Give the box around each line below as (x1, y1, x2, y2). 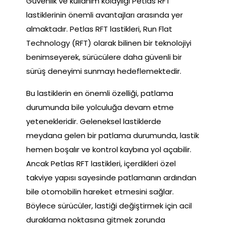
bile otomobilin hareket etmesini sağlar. (26, 186, 174, 197)
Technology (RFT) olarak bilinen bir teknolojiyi (26, 37, 191, 48)
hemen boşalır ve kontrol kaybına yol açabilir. (26, 144, 191, 155)
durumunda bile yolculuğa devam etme (26, 101, 174, 113)
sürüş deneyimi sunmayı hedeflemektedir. (26, 65, 181, 76)
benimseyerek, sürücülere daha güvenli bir (26, 51, 182, 62)
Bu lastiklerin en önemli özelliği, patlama (26, 87, 173, 98)
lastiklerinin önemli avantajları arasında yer (26, 9, 183, 20)
